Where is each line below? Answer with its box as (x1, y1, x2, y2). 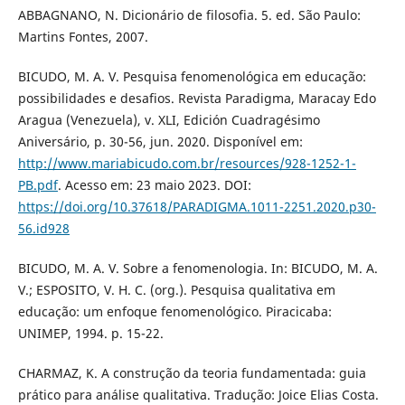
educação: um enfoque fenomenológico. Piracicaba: (17, 302, 332, 320)
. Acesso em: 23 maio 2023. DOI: (57, 175, 251, 193)
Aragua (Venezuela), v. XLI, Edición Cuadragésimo (17, 110, 320, 128)
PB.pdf (17, 175, 58, 193)
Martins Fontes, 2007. (17, 27, 148, 45)
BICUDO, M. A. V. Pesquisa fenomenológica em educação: (17, 67, 366, 85)
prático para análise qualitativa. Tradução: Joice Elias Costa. (17, 385, 379, 403)
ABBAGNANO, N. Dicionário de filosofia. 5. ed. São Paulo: (17, 5, 361, 24)
